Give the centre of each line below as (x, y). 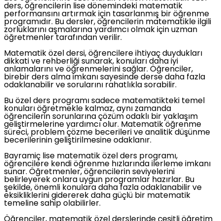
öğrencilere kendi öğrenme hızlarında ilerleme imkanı (107, 165)
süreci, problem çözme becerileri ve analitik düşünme (107, 133)
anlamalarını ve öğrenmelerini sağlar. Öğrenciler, (98, 70)
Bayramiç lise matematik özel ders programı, (91, 157)
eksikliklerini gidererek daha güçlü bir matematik (97, 196)
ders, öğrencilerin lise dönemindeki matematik (93, 7)
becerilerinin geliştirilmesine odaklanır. (78, 141)
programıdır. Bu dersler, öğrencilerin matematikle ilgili (108, 22)
